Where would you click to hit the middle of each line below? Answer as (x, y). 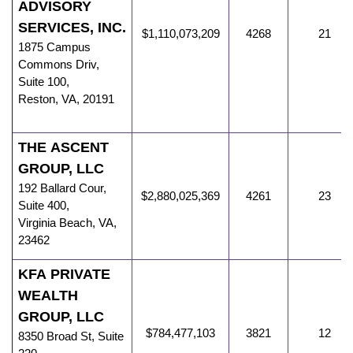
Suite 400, (44, 206)
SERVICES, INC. (72, 28)
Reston (37, 99)
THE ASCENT (63, 148)
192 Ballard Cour (61, 188)
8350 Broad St (55, 336)
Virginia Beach (55, 223)
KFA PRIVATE (64, 275)
